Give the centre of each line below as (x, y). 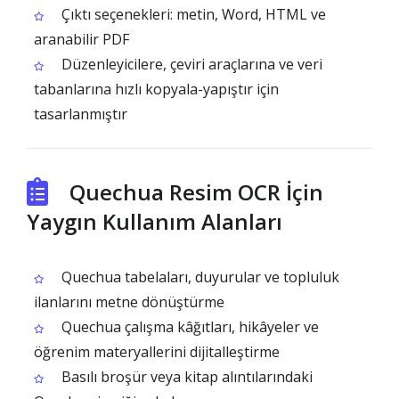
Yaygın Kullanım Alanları (155, 221)
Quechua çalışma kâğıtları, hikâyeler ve (188, 327)
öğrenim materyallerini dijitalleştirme (157, 352)
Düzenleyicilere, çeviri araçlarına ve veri (190, 64)
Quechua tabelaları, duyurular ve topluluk (199, 277)
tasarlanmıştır (81, 114)
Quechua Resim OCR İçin (196, 192)
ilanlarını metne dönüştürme (129, 302)
